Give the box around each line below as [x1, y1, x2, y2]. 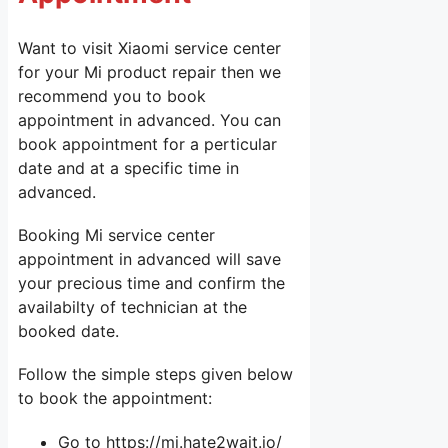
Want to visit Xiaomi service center [18, 38, 281, 58]
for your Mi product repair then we [18, 62, 281, 82]
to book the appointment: [18, 388, 212, 409]
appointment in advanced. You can [18, 110, 281, 130]
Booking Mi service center [18, 225, 215, 246]
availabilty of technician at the [18, 297, 247, 318]
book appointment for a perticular [18, 134, 277, 154]
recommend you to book [18, 86, 206, 106]
